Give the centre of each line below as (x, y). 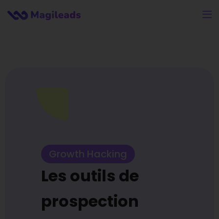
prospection (90, 201)
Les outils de (90, 176)
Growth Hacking (88, 154)
